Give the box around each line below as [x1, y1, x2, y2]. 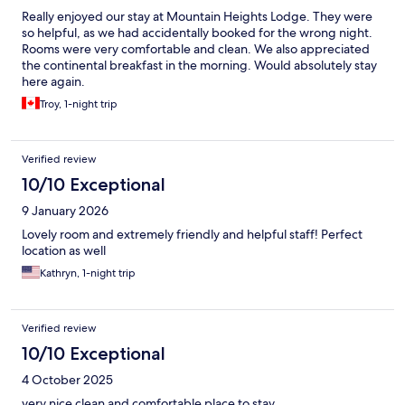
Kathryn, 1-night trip [40, 266, 136, 281]
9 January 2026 [22, 202, 108, 220]
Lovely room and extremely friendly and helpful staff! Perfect [22, 226, 363, 243]
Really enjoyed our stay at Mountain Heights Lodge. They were [22, 8, 372, 25]
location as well [22, 242, 106, 259]
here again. [22, 73, 85, 90]
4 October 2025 [22, 372, 113, 389]
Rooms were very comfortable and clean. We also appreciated [22, 41, 370, 58]
